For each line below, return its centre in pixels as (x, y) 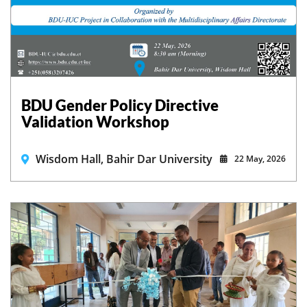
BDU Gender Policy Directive (120, 105)
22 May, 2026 (260, 158)
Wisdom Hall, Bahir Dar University (124, 159)
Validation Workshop (95, 121)
